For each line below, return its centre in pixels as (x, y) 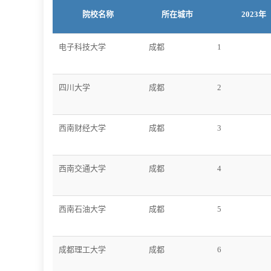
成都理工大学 (82, 249)
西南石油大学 (82, 209)
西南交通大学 (82, 168)
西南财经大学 (82, 128)
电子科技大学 (82, 47)
